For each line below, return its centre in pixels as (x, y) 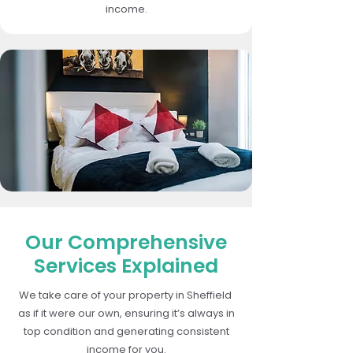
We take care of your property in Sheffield (126, 295)
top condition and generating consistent (126, 331)
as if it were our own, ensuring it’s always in (126, 313)
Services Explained (126, 266)
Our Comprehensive (126, 242)
